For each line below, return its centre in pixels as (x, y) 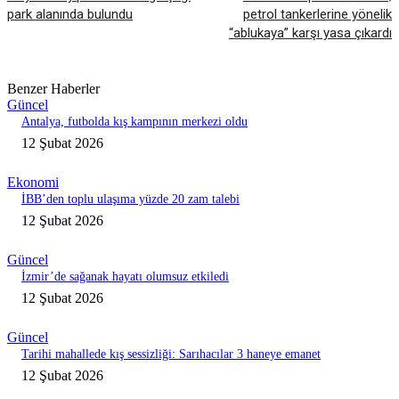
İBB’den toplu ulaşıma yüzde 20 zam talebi (130, 199)
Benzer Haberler (53, 88)
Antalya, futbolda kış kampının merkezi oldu (134, 121)
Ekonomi (33, 182)
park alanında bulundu (70, 14)
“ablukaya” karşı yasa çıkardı (310, 33)
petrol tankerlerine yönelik (317, 14)
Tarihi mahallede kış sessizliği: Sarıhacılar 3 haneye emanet (171, 354)
